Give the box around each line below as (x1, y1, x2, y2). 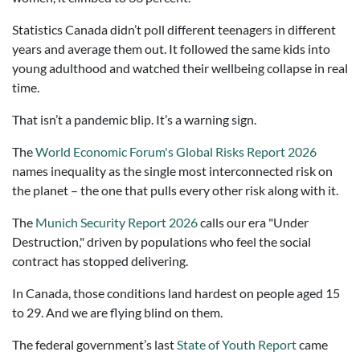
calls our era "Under (198, 215, 309, 230)
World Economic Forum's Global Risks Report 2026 (35, 144, 317, 159)
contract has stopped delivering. (12, 253, 188, 268)
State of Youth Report (177, 337, 297, 352)
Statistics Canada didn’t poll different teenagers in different (12, 22, 336, 37)
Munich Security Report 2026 (35, 215, 198, 230)
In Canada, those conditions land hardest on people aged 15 (12, 285, 340, 301)
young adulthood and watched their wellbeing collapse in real (12, 60, 348, 76)
